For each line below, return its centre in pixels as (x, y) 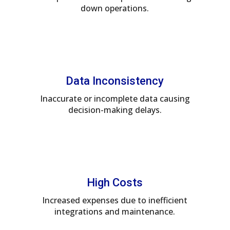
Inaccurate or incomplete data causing (115, 98)
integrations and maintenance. (115, 211)
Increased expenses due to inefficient (115, 200)
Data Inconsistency (115, 81)
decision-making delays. (115, 110)
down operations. (115, 8)
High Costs (115, 182)
